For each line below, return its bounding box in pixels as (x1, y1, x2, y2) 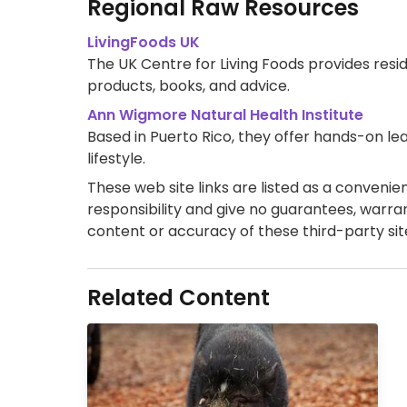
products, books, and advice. (87, 75, 290, 96)
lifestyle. (87, 148, 145, 169)
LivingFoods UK (87, 32, 200, 53)
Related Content (87, 283, 270, 313)
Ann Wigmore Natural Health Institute (87, 104, 363, 125)
